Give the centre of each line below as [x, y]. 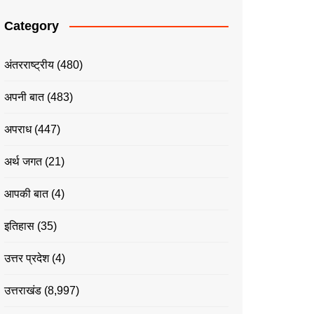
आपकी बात [26, 193]
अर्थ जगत [23, 161]
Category [32, 26]
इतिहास [19, 226]
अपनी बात [24, 97]
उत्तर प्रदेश [27, 258]
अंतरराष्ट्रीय [29, 64]
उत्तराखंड [23, 290]
